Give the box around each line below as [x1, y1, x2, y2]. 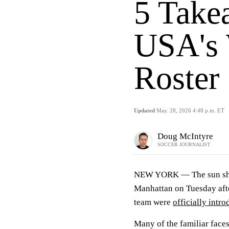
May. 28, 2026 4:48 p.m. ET [156, 107, 224, 113]
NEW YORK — [134, 169, 190, 179]
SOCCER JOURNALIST [157, 142, 210, 148]
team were [134, 197, 173, 207]
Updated [134, 107, 155, 113]
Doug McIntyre [157, 131, 213, 142]
